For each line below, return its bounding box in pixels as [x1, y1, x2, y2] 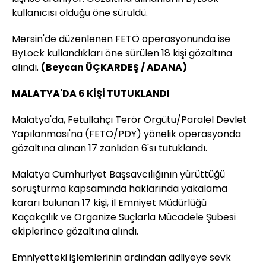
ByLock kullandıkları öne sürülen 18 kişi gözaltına [12, 46, 232, 61]
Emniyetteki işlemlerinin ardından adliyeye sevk [12, 251, 231, 265]
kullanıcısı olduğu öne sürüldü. [12, 6, 148, 20]
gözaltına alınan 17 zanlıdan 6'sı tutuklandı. [12, 141, 207, 156]
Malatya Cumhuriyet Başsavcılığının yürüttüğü [12, 167, 225, 182]
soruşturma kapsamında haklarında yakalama [12, 182, 227, 196]
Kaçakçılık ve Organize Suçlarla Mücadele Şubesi [12, 210, 236, 224]
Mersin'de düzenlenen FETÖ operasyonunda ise [12, 32, 230, 46]
